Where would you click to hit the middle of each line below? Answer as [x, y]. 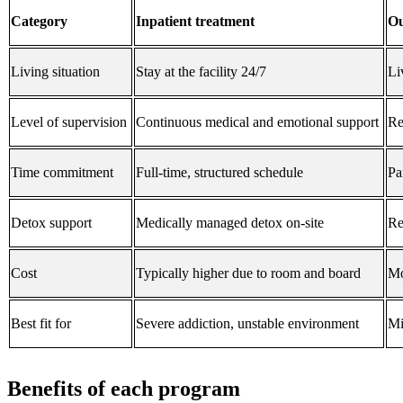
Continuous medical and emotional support [257, 122]
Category [41, 22]
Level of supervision [69, 122]
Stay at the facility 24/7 [201, 72]
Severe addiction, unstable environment [247, 324]
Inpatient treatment [197, 22]
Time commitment [62, 173]
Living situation [55, 72]
